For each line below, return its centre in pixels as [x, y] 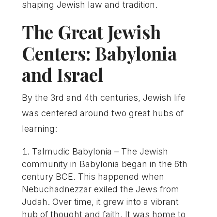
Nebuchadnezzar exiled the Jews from [100, 189]
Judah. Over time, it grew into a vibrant [100, 201]
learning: [39, 128]
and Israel [62, 74]
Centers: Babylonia [99, 53]
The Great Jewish [91, 31]
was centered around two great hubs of [102, 113]
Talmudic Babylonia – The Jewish [100, 151]
